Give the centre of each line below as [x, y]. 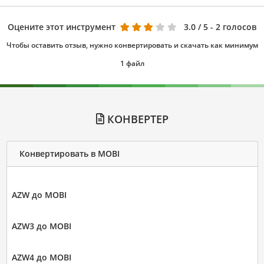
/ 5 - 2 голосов [227, 27]
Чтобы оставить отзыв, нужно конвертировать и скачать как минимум [132, 45]
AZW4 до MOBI [41, 257]
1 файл [132, 63]
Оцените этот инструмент [62, 27]
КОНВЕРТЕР [136, 119]
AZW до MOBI [39, 194]
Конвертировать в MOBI [69, 154]
